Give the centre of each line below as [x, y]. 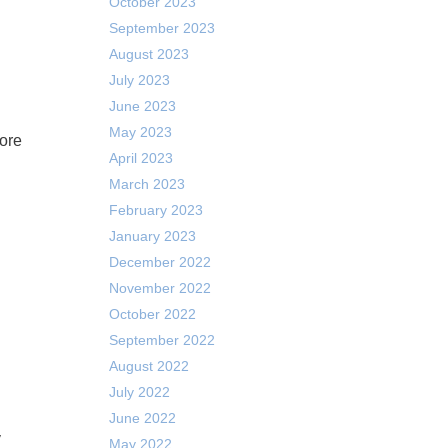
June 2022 [142, 418]
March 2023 [146, 184]
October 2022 [152, 314]
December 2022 [159, 262]
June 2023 [142, 106]
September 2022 [161, 340]
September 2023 [161, 28]
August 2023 [148, 54]
